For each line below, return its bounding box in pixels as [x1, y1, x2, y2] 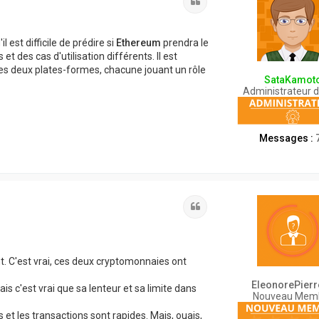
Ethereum [116, 36, 163, 48]
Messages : [258, 132, 313, 145]
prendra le [163, 36, 209, 48]
